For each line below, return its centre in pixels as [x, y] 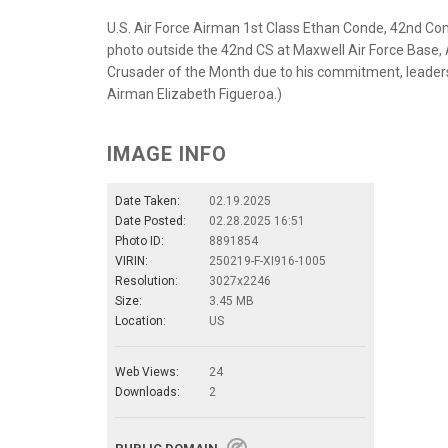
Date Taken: [147, 200]
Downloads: [147, 391]
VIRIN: [131, 260]
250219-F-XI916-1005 [267, 260]
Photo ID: [139, 240]
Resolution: [146, 280]
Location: [140, 320]
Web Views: [147, 371]
